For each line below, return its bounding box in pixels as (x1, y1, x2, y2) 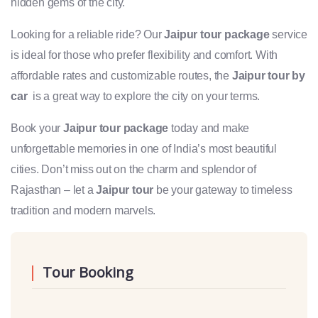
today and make (168, 122, 250, 134)
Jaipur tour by (231, 70, 306, 82)
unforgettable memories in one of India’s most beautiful (11, 143, 277, 155)
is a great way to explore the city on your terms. (30, 90, 261, 102)
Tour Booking (43, 263, 133, 282)
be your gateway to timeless (153, 184, 292, 196)
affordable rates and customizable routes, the (11, 70, 232, 82)
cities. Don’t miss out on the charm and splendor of (11, 163, 256, 175)
